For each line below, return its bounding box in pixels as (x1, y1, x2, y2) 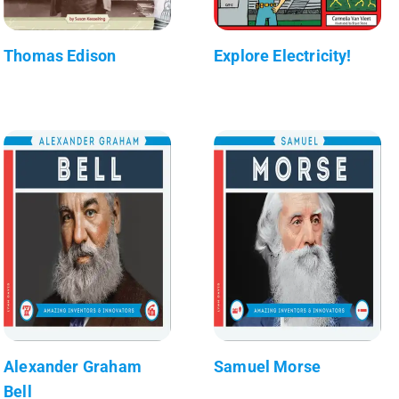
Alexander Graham (4, 356, 142, 376)
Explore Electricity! (214, 45, 352, 65)
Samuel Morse (214, 356, 322, 376)
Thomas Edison (4, 45, 117, 65)
